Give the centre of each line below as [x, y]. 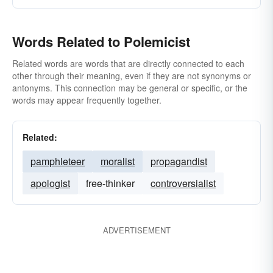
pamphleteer [58, 161]
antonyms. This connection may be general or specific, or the [130, 88]
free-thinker [110, 183]
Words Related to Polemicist [101, 41]
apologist [50, 183]
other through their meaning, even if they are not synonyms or [132, 76]
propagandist [179, 161]
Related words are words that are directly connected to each [128, 63]
